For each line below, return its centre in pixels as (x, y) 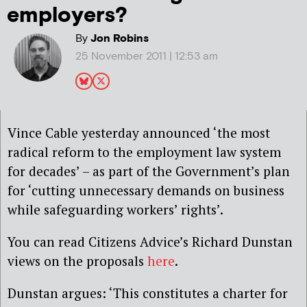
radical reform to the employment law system (144, 151)
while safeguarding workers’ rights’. (115, 209)
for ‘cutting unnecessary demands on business (146, 190)
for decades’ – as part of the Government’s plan (149, 171)
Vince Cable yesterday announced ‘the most (139, 132)
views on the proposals (77, 261)
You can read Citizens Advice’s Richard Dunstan (150, 242)
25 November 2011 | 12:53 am (146, 56)
